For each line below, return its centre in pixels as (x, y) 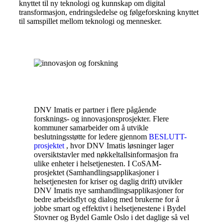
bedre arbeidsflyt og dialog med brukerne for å (107, 199)
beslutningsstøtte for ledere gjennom (91, 137)
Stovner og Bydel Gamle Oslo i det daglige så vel (111, 217)
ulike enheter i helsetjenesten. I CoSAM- (98, 164)
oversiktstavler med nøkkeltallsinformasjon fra (106, 155)
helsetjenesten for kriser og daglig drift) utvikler (108, 181)
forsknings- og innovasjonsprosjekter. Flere (101, 119)
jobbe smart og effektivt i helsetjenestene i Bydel (110, 208)
